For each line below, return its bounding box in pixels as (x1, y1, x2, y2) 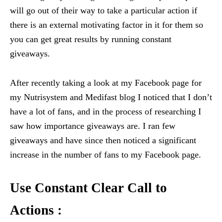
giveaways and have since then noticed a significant (10, 135, 196, 146)
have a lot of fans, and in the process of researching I (10, 107, 201, 117)
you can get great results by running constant (10, 34, 171, 45)
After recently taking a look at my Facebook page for (10, 78, 202, 88)
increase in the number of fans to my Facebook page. (10, 150, 201, 160)
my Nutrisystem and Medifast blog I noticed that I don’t (10, 92, 212, 103)
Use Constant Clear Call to (10, 180, 167, 196)
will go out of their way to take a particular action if (10, 5, 197, 16)
